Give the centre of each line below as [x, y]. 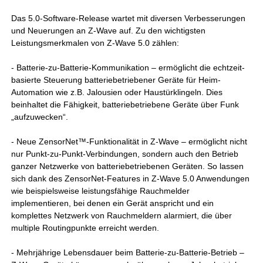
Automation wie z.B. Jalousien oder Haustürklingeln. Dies [117, 92]
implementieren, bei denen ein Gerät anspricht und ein [113, 203]
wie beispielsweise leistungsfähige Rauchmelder [101, 191]
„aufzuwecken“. [40, 117]
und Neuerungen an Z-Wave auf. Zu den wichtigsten [109, 31]
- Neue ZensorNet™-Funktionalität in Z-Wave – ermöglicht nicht [129, 141]
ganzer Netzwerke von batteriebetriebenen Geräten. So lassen [128, 166]
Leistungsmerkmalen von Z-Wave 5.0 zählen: [95, 43]
